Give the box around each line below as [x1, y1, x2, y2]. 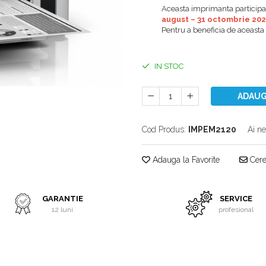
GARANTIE [42, 194, 83, 203]
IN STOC [153, 62, 183, 71]
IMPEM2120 [188, 125, 236, 134]
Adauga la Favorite [150, 155, 220, 164]
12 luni [52, 205, 74, 214]
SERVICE [220, 194, 253, 203]
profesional [218, 205, 254, 214]
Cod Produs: [142, 125, 186, 134]
